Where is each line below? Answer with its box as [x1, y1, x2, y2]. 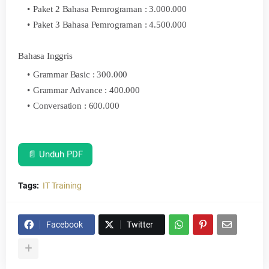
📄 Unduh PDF [28, 149, 83, 160]
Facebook [46, 220, 83, 229]
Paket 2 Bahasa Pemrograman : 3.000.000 [32, 4, 189, 14]
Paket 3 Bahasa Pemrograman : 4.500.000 [32, 20, 187, 29]
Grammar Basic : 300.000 [32, 70, 130, 79]
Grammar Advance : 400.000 [32, 85, 142, 95]
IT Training [43, 181, 82, 190]
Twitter [127, 220, 153, 229]
